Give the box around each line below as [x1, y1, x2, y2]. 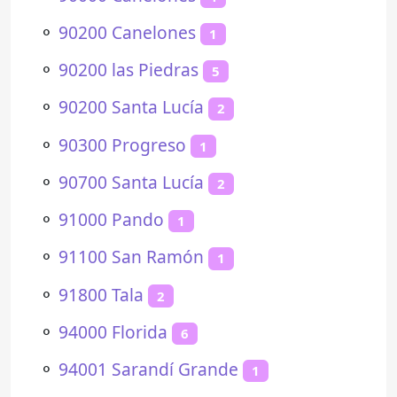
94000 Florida [58, 319, 167, 344]
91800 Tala [58, 282, 144, 307]
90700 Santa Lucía [58, 169, 204, 194]
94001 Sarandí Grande [58, 357, 238, 381]
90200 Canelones [58, 19, 196, 44]
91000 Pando [58, 207, 164, 231]
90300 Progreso [58, 132, 186, 157]
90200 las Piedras [58, 58, 198, 82]
